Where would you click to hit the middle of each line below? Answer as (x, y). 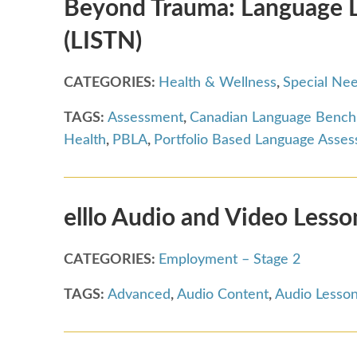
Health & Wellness (218, 82)
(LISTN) (103, 41)
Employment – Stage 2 (229, 259)
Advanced (139, 294)
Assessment (145, 118)
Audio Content (223, 294)
